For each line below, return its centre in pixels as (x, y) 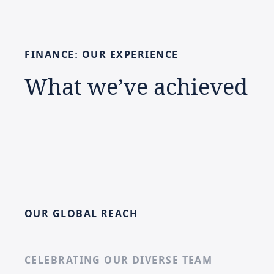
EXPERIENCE (144, 55)
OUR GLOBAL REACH (81, 214)
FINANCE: (51, 55)
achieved (201, 86)
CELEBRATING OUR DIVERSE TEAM (119, 260)
